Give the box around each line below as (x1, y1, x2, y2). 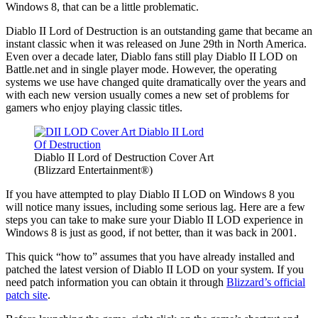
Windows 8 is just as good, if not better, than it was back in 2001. (6, 226, 297, 239)
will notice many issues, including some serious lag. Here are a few (6, 201, 305, 214)
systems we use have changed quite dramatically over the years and (6, 76, 306, 89)
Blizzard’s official (226, 276, 305, 289)
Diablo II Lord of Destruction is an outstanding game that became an (6, 25, 312, 38)
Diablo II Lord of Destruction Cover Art (34, 151, 214, 164)
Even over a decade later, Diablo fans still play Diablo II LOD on (6, 50, 297, 63)
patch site (6, 289, 48, 302)
